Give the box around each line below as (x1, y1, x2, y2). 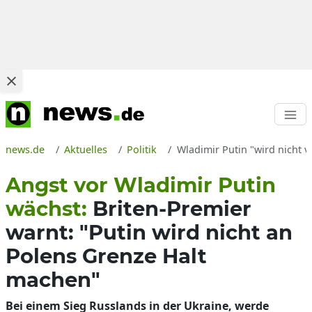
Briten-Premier (93, 196, 251, 221)
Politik (127, 143, 157, 156)
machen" (6, 267, 100, 292)
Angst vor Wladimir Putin (6, 173, 276, 197)
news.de (6, 143, 45, 156)
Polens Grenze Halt (6, 244, 207, 268)
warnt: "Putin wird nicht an (6, 220, 292, 244)
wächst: (6, 196, 93, 221)
